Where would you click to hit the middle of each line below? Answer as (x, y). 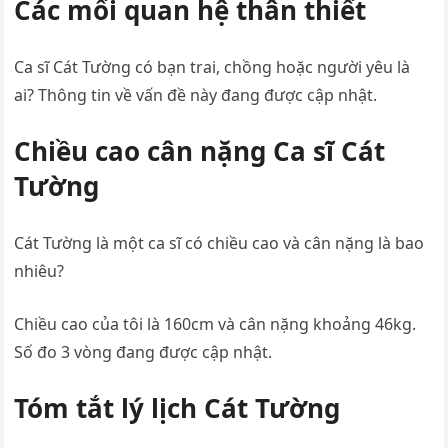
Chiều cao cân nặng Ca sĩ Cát (200, 151)
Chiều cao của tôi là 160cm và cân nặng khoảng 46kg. (215, 324)
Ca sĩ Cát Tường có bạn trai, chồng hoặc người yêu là (212, 67)
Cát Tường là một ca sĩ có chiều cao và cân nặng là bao (219, 243)
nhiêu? (39, 271)
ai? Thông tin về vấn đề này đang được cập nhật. (196, 95)
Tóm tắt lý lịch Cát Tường (177, 408)
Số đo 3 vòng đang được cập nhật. (143, 352)
